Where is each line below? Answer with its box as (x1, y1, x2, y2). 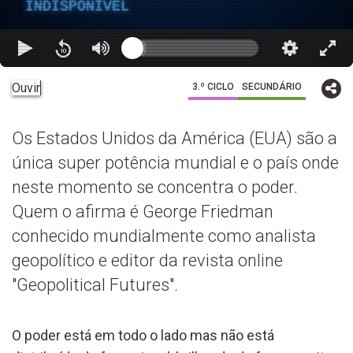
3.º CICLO (192, 80, 234, 92)
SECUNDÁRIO (242, 80, 302, 92)
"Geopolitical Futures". (12, 274, 178, 295)
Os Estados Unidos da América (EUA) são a (12, 128, 337, 148)
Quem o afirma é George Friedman (12, 201, 273, 221)
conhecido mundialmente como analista (12, 225, 316, 246)
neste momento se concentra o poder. (12, 176, 298, 197)
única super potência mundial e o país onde (12, 152, 339, 173)
